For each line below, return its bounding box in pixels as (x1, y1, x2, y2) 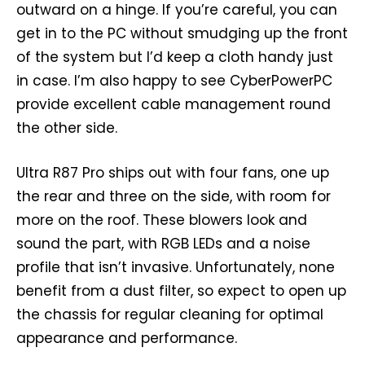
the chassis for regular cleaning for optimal (16, 305, 323, 325)
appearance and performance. (16, 328, 237, 349)
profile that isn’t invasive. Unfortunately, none (16, 257, 335, 278)
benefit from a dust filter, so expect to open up (16, 281, 346, 301)
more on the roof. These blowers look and (16, 210, 307, 231)
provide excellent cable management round (16, 95, 331, 115)
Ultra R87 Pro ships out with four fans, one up (16, 163, 329, 183)
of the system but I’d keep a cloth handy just (16, 47, 333, 68)
